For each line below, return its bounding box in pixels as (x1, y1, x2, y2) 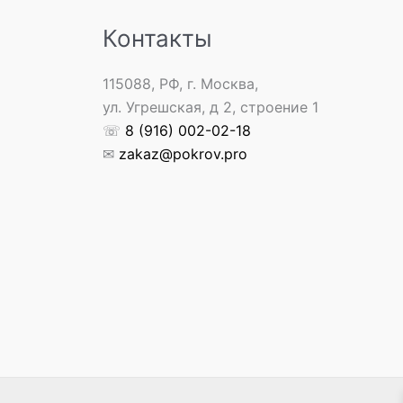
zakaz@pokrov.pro (118, 144, 247, 163)
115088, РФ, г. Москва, (102, 74, 258, 93)
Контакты (102, 23, 212, 52)
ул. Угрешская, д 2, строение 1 (102, 97, 318, 116)
